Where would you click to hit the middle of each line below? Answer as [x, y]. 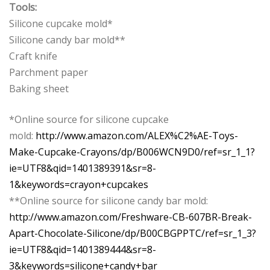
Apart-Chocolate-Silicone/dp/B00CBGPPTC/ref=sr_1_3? [133, 234]
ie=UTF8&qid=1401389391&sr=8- [83, 168]
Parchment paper [49, 73]
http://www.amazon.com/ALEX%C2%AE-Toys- [137, 136]
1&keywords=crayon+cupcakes [79, 185]
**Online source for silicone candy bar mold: [108, 201]
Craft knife [33, 56]
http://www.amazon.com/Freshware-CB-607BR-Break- [130, 217]
